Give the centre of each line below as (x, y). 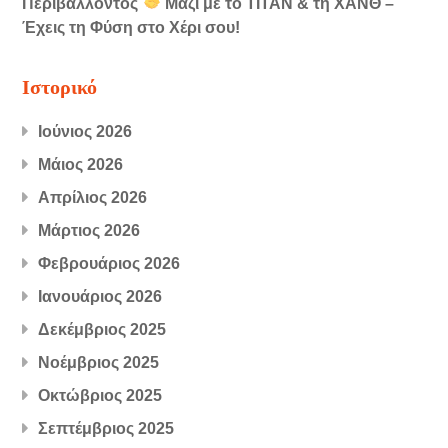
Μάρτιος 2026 (89, 230)
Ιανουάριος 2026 (100, 296)
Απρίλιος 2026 (93, 197)
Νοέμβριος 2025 (99, 362)
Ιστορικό (60, 87)
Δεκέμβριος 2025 (102, 329)
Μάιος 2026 (81, 164)
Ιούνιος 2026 (85, 131)
